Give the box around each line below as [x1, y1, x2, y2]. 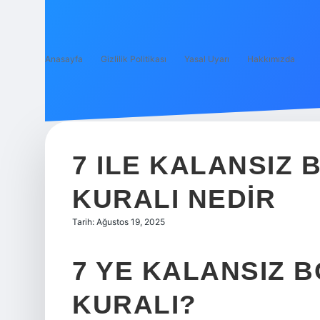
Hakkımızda [247, 54, 295, 64]
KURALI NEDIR [72, 184, 276, 214]
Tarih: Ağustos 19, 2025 [72, 216, 165, 227]
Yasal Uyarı [184, 54, 229, 64]
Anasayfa [45, 54, 83, 64]
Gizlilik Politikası [101, 54, 166, 64]
